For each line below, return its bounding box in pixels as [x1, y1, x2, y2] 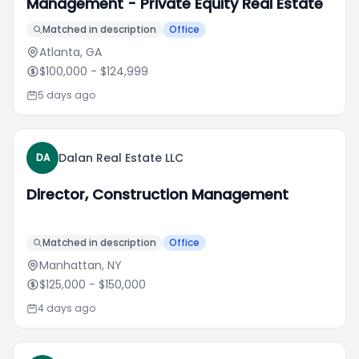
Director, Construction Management [26, 184, 288, 204]
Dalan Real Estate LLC [58, 150, 184, 166]
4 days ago [38, 301, 95, 315]
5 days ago [38, 88, 95, 102]
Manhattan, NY [39, 257, 122, 273]
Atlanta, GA [39, 44, 102, 60]
